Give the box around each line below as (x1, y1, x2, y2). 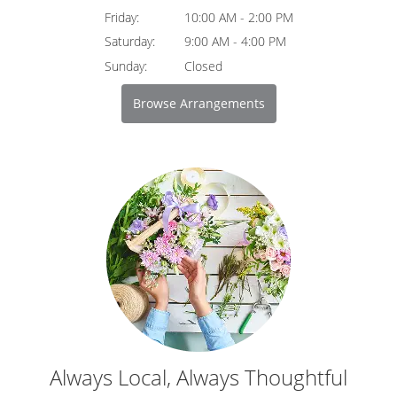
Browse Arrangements (132, 94, 265, 112)
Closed (183, 57, 222, 74)
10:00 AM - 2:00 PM (183, 8, 293, 26)
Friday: (104, 8, 139, 26)
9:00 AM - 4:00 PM (183, 33, 286, 51)
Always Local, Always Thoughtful (50, 362, 347, 392)
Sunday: (104, 57, 147, 74)
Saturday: (104, 33, 155, 51)
